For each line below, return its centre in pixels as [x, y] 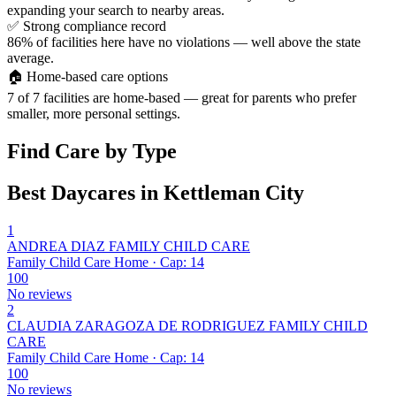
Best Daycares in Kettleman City [156, 193]
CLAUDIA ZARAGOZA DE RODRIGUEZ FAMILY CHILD [187, 326]
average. [30, 58]
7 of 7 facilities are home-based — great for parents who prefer [182, 98]
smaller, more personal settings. [94, 114]
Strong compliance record [95, 27]
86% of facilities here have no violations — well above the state [184, 42]
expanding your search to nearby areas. [116, 11]
